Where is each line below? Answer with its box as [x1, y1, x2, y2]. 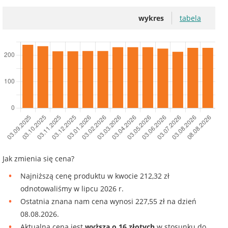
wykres [138, 13, 164, 23]
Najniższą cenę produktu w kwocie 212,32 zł [20, 171, 169, 181]
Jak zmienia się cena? [3, 154, 74, 164]
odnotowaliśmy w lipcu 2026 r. [20, 184, 124, 194]
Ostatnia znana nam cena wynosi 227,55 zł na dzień [20, 196, 196, 207]
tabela [180, 13, 201, 23]
